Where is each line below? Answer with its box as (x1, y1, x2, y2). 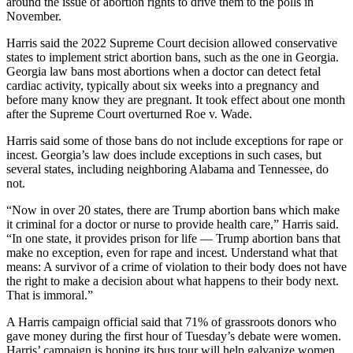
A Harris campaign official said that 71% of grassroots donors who (6, 315, 336, 329)
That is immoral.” (6, 288, 93, 303)
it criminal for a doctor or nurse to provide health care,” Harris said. (6, 217, 339, 232)
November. (6, 9, 61, 24)
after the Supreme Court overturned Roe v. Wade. (6, 107, 252, 121)
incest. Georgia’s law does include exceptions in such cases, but (6, 148, 321, 162)
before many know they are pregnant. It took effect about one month (6, 93, 345, 107)
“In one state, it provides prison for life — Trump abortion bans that (6, 232, 340, 246)
